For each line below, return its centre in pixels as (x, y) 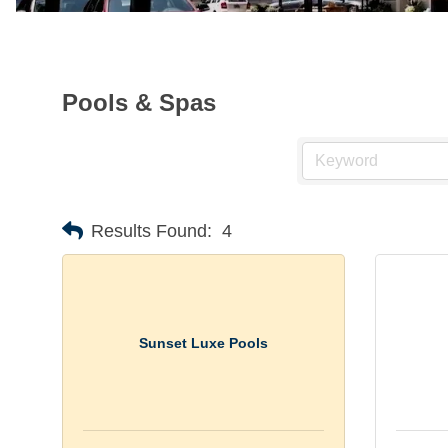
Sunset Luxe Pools (203, 342)
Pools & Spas (139, 103)
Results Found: (151, 230)
